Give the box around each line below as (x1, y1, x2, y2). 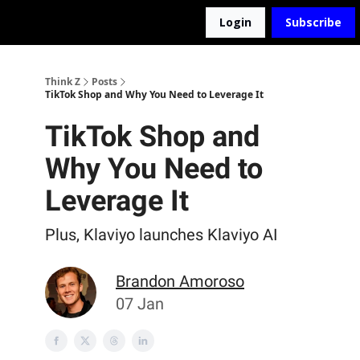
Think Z (45, 75, 80, 88)
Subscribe (285, 14, 342, 30)
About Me (155, 17, 199, 31)
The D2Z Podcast (64, 17, 142, 31)
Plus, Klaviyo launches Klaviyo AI (45, 225, 277, 244)
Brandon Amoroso (116, 272, 244, 291)
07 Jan (116, 294, 164, 313)
